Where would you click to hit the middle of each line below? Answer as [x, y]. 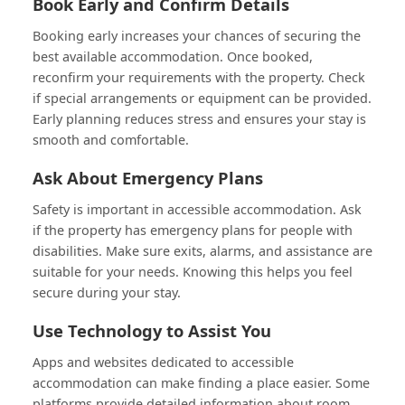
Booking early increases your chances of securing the [197, 35]
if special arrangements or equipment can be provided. [202, 98]
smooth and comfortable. [111, 139]
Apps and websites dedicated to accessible [163, 362]
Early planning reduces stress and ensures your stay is [199, 118]
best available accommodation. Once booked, [173, 56]
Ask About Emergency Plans [148, 177]
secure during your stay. [107, 292]
